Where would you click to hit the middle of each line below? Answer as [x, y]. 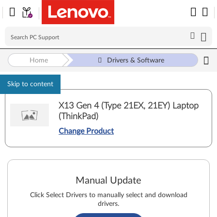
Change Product [86, 131]
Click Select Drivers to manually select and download [108, 195]
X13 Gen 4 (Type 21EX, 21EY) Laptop [129, 106]
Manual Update [108, 181]
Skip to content [30, 84]
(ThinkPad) [78, 116]
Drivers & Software [136, 61]
